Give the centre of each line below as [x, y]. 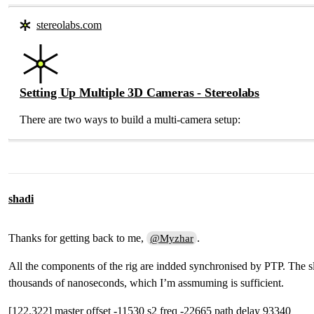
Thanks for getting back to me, [77, 238]
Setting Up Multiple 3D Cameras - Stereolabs [140, 93]
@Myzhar [172, 238]
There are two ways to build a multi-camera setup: [130, 120]
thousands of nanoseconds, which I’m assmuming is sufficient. [146, 283]
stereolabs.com [69, 25]
